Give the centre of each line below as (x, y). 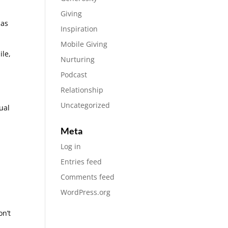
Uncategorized (85, 105)
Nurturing (78, 59)
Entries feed (81, 162)
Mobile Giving (84, 44)
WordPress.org (86, 192)
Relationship (82, 90)
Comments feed (88, 177)
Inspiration (79, 29)
